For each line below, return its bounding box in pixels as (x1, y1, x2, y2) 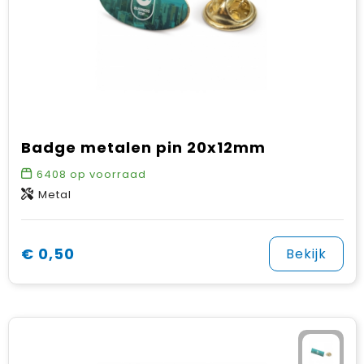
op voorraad (66, 167, 146, 182)
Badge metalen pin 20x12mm (20, 137, 266, 158)
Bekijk (285, 245, 327, 263)
